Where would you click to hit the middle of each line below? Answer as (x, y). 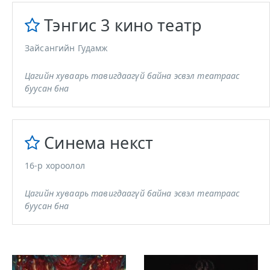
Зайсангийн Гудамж (67, 48)
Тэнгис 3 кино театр (123, 25)
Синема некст (99, 143)
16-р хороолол (55, 165)
